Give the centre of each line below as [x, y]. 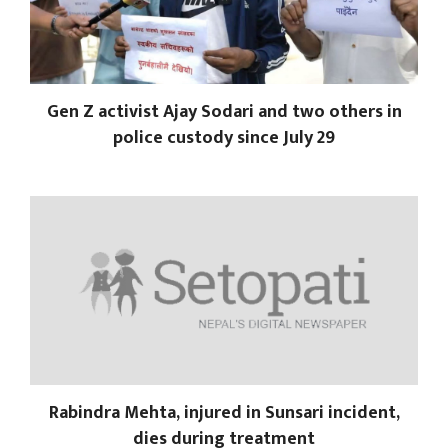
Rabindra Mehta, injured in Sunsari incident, [224, 413]
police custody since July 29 [224, 137]
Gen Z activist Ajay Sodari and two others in [224, 111]
